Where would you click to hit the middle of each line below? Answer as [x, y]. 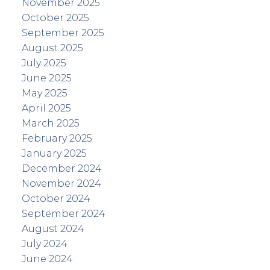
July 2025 [44, 63]
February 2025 [57, 139]
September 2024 [63, 214]
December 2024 [61, 169]
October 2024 [56, 199]
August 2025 [52, 48]
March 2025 [50, 124]
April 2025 [46, 108]
